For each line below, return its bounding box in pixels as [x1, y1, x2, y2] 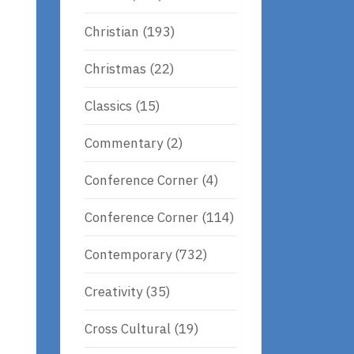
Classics [85, 96, 132, 115]
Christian [85, 22, 139, 40]
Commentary [85, 134, 163, 152]
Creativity [85, 282, 142, 300]
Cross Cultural [85, 319, 171, 337]
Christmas [85, 59, 146, 77]
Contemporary [85, 245, 171, 263]
